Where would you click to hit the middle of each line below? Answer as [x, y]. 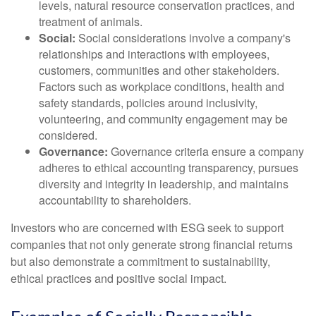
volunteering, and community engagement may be [163, 119]
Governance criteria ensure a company [206, 151]
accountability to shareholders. [115, 200]
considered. [68, 135]
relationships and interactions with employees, [154, 54]
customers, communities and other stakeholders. [159, 70]
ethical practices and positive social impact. [119, 278]
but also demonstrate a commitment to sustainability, [140, 261]
